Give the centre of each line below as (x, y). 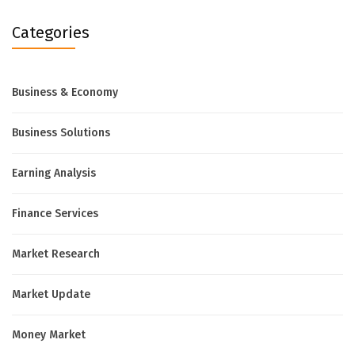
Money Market (49, 334)
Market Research (56, 254)
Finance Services (55, 213)
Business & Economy (65, 92)
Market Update (51, 294)
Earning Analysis (54, 173)
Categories (51, 32)
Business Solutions (61, 132)
